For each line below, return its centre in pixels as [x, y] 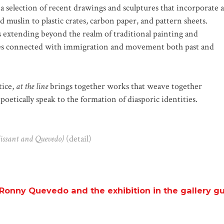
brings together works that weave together [125, 86]
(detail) [78, 138]
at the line [32, 86]
